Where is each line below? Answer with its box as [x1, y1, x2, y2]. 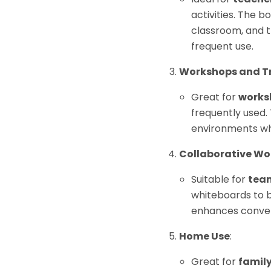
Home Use [178, 229, 230, 244]
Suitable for [191, 172, 248, 187]
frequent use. [191, 39, 253, 54]
